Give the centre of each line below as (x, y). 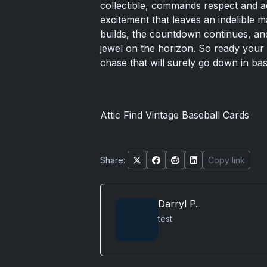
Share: (113, 160)
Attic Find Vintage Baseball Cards (175, 115)
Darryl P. (178, 204)
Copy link (226, 160)
